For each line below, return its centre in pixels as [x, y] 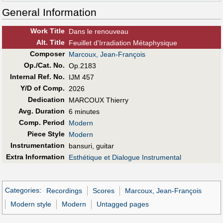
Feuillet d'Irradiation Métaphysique [123, 43]
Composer [47, 54]
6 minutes [84, 111]
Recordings [64, 190]
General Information [49, 12]
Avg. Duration [41, 111]
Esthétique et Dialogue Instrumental [125, 157]
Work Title [47, 31]
